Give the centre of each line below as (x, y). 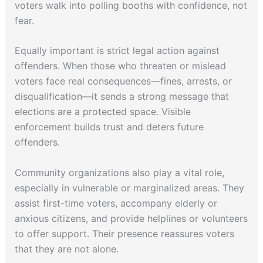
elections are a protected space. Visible (102, 112)
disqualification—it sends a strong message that (122, 97)
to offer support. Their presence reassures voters (124, 234)
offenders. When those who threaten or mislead (120, 66)
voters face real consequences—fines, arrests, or (123, 81)
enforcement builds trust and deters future (109, 127)
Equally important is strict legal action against (117, 51)
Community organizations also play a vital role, (119, 173)
